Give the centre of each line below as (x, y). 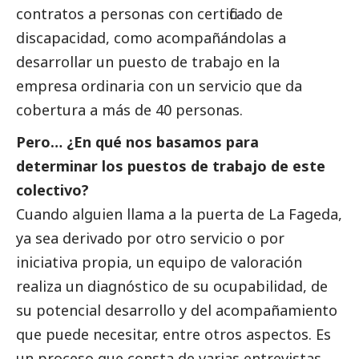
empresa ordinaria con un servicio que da (159, 86)
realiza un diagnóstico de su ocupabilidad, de (172, 286)
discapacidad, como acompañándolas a (151, 38)
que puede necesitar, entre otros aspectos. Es (173, 335)
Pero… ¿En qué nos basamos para (137, 142)
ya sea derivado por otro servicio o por (150, 238)
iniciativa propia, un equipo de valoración (159, 262)
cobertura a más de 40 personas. (129, 110)
